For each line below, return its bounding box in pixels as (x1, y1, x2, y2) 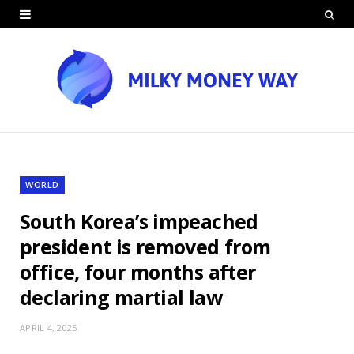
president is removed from (20, 232, 271, 260)
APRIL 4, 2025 (20, 321, 77, 333)
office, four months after (20, 258, 256, 285)
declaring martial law (20, 283, 222, 311)
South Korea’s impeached (20, 207, 258, 235)
